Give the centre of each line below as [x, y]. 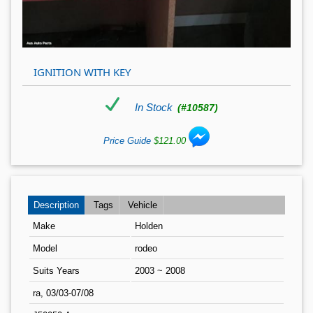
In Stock [155, 108]
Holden [149, 226]
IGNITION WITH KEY [82, 72]
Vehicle [143, 205]
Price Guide [129, 141]
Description [56, 205]
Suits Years [56, 271]
